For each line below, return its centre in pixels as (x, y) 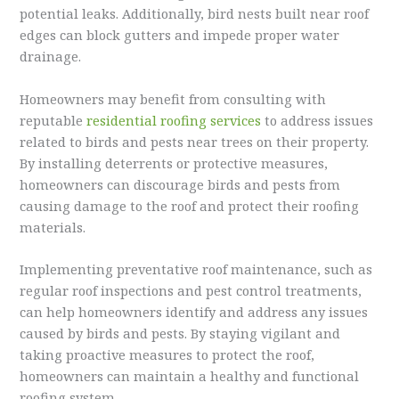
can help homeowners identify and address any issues (194, 311)
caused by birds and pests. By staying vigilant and (180, 333)
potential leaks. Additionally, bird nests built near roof (195, 14)
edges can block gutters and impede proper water (180, 35)
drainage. (51, 57)
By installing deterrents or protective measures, (174, 163)
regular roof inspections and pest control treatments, (191, 290)
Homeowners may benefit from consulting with (173, 98)
